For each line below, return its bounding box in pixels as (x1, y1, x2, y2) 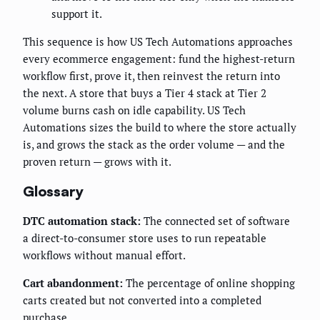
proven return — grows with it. (23, 154, 171, 169)
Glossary (23, 181, 84, 200)
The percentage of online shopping (123, 276, 295, 291)
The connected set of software (141, 214, 290, 229)
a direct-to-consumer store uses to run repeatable (23, 231, 266, 246)
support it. (51, 6, 102, 21)
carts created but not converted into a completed (23, 293, 261, 308)
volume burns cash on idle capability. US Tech (23, 103, 246, 118)
